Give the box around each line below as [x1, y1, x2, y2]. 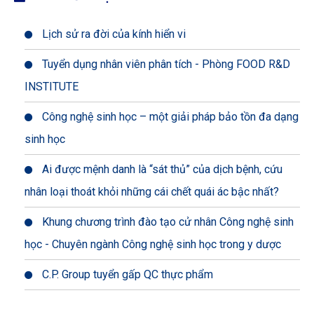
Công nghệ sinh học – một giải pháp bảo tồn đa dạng [39, 110, 299, 124]
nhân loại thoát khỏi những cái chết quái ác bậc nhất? [25, 185, 279, 199]
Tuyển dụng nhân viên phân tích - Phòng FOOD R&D [39, 57, 290, 71]
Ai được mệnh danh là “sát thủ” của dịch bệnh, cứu [39, 163, 282, 177]
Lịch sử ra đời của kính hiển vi [39, 27, 186, 41]
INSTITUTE [25, 80, 78, 94]
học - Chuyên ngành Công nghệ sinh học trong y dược [25, 238, 281, 252]
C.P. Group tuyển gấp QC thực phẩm [39, 268, 213, 282]
